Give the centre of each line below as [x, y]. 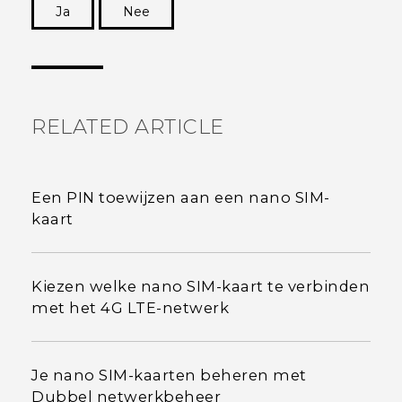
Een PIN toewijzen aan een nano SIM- [181, 198]
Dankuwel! [334, 39]
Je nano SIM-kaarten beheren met [169, 376]
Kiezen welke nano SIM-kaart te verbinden [201, 287]
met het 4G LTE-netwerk [130, 308]
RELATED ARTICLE [128, 127]
